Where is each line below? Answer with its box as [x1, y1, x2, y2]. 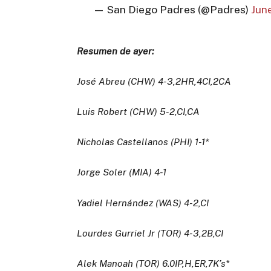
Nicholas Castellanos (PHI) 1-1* [77, 136, 209, 148]
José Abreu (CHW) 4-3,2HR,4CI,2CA [77, 75, 232, 87]
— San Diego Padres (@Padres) [93, 3, 251, 16]
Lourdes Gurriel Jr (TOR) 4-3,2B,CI [77, 227, 224, 239]
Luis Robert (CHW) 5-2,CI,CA [77, 106, 200, 118]
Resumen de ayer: [77, 45, 155, 57]
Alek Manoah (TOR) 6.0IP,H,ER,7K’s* [77, 258, 230, 269]
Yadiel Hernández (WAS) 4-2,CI [77, 197, 209, 209]
